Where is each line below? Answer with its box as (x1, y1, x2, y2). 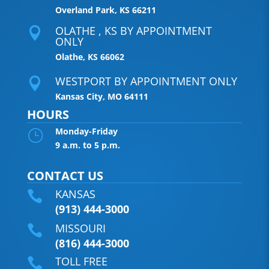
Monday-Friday (55, 125, 118, 137)
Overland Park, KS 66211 (55, 4, 156, 16)
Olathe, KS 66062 (55, 50, 124, 62)
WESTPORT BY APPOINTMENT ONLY (55, 73, 237, 88)
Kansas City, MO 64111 (55, 90, 148, 102)
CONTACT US (26, 167, 103, 184)
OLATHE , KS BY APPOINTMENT (55, 23, 212, 38)
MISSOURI (55, 220, 106, 235)
